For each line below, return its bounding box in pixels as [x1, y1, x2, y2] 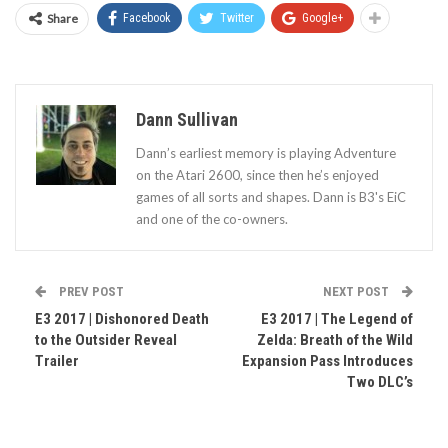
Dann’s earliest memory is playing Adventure [136, 145, 396, 162]
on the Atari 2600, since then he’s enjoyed [136, 167, 379, 184]
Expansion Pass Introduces [242, 352, 413, 371]
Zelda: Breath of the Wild [257, 331, 413, 350]
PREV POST [56, 284, 124, 300]
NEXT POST [323, 284, 392, 300]
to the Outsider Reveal [35, 331, 177, 350]
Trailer [35, 352, 79, 371]
